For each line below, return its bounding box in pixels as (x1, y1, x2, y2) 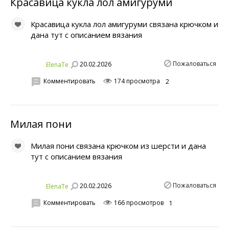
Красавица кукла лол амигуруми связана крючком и (31, 18, 218, 29)
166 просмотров (112, 198, 164, 208)
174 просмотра (112, 77, 160, 86)
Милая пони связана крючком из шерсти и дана (31, 140, 206, 151)
